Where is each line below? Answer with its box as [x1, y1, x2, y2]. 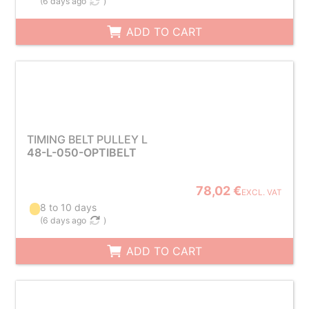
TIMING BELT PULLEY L [26, 132, 148, 146]
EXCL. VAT [241, 188, 283, 197]
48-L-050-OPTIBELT [26, 146, 137, 159]
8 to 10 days [40, 201, 97, 213]
